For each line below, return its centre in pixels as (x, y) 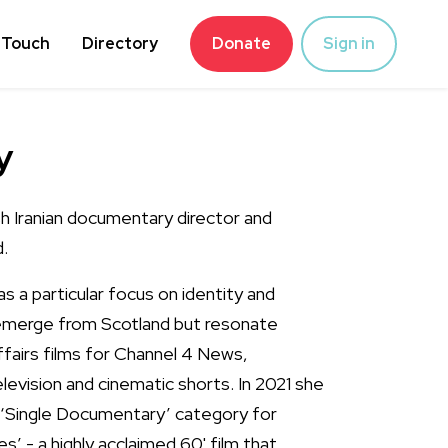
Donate (241, 43)
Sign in (349, 43)
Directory (120, 43)
